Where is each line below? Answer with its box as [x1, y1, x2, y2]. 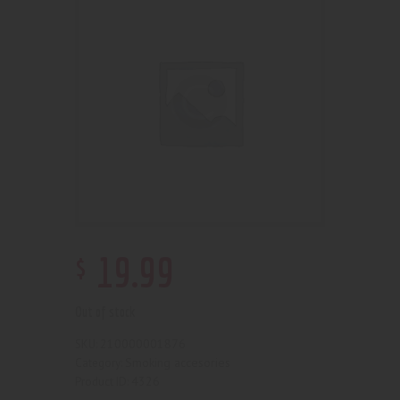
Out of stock [75, 304, 136, 321]
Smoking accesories [125, 354, 230, 371]
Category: [75, 354, 125, 371]
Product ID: [75, 373, 131, 389]
